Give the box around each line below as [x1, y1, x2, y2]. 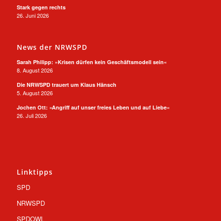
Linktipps [16, 167, 53, 177]
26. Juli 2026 [16, 111, 47, 120]
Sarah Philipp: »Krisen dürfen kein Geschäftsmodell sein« [16, 58, 167, 66]
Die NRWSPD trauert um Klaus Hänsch [16, 81, 116, 89]
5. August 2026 [16, 89, 53, 97]
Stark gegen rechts [16, 3, 66, 11]
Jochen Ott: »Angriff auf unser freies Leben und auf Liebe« [16, 104, 170, 111]
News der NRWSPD [16, 42, 87, 52]
